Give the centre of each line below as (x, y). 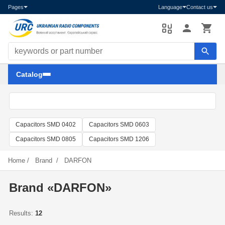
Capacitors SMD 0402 (45, 125)
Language (170, 7)
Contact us (200, 7)
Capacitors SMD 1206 (119, 139)
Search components (40, 47)
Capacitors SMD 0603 (119, 125)
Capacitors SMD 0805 (45, 139)
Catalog (29, 74)
